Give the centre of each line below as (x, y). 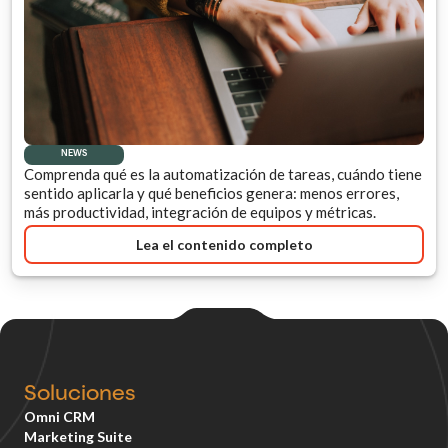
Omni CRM (59, 417)
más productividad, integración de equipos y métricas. (200, 212)
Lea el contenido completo (224, 244)
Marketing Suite (78, 437)
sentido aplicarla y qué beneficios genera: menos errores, (211, 193)
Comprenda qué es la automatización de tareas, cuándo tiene (223, 174)
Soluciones (79, 395)
